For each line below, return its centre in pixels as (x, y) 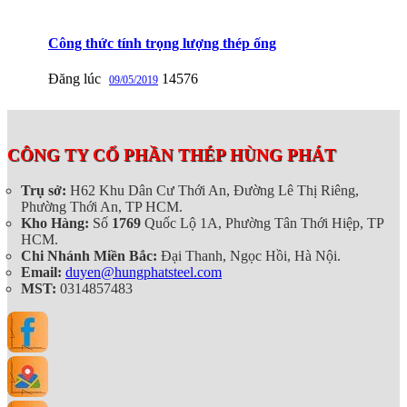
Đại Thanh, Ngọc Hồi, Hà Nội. (249, 255)
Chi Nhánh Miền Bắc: (89, 255)
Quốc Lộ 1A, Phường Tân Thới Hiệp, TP (262, 223)
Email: (41, 272)
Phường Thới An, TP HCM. (102, 206)
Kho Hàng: (55, 223)
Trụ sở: (44, 190)
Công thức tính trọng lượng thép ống (162, 43)
